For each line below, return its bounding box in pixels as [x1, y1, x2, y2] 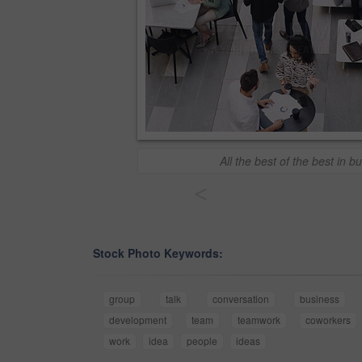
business [300, 292, 340, 306]
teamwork [238, 313, 281, 327]
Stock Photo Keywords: [93, 245, 223, 262]
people [187, 334, 217, 348]
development [109, 313, 166, 327]
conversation [212, 292, 269, 306]
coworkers [305, 313, 351, 327]
